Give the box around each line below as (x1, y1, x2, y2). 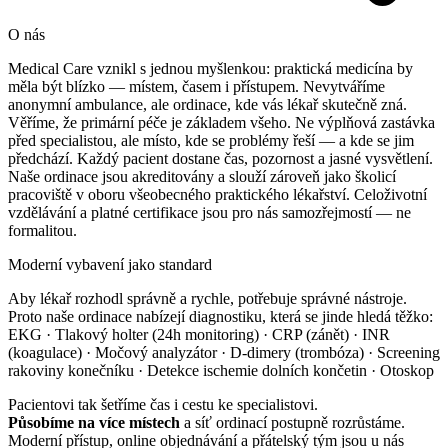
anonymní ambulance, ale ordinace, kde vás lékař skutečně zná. (8, 95, 407, 113)
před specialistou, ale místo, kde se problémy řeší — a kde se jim (8, 131, 414, 149)
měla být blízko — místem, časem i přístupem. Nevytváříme (8, 77, 385, 95)
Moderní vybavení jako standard (8, 255, 212, 273)
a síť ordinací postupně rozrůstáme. (180, 413, 405, 431)
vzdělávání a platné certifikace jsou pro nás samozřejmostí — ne (8, 203, 411, 221)
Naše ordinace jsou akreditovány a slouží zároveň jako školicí (8, 167, 396, 185)
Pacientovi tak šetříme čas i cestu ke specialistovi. (8, 395, 318, 413)
